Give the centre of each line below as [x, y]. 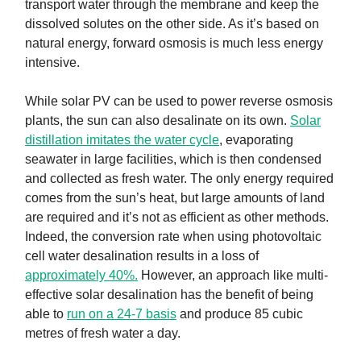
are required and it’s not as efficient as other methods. [177, 218]
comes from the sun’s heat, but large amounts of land [175, 198]
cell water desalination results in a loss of [142, 256]
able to [46, 314]
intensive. [52, 63]
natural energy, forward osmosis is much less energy [174, 44]
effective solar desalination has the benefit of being [169, 295]
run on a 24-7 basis [122, 314]
